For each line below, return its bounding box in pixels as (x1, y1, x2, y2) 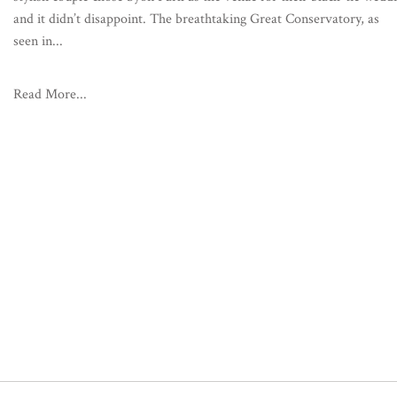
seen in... (13, 31, 64, 51)
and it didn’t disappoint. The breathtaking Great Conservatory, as (13, 9, 380, 28)
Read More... (13, 84, 88, 104)
